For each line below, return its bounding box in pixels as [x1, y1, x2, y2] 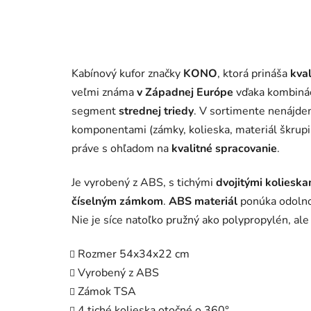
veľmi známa [72, 84, 137, 100]
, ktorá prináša [217, 65, 290, 81]
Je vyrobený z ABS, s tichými [72, 174, 216, 190]
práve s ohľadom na [72, 140, 171, 156]
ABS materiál [169, 193, 237, 209]
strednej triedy [119, 103, 194, 119]
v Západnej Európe [137, 84, 236, 100]
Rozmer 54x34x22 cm [78, 246, 190, 262]
